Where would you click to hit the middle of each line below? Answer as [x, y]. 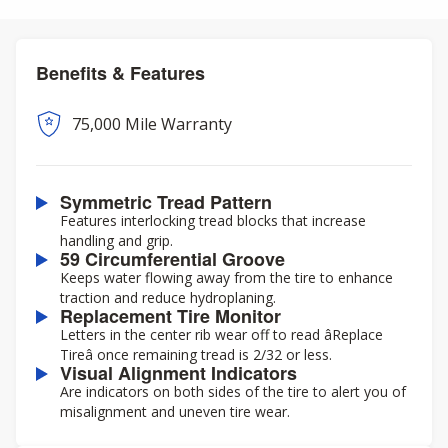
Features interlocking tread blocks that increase [213, 220]
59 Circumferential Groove [172, 259]
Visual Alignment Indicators [178, 373]
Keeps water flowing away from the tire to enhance [226, 277]
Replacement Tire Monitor [170, 316]
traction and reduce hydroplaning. [168, 297]
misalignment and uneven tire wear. [175, 411]
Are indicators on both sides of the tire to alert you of [233, 391]
